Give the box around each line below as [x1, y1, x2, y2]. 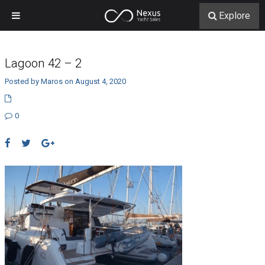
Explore [219, 10, 250, 21]
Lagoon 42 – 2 [4, 56, 82, 70]
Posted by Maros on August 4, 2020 [4, 77, 126, 86]
